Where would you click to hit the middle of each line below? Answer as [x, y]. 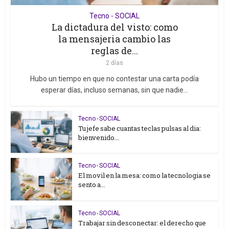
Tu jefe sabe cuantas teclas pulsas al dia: [140, 128]
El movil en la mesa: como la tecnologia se [145, 176]
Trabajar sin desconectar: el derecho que [142, 223]
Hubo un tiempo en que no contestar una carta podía [114, 78]
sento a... [92, 185]
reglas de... [114, 50]
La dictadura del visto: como [114, 27]
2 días [114, 63]
